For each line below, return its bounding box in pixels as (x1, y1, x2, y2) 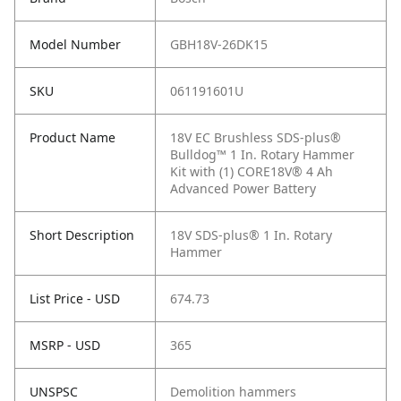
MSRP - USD (30, 337, 100, 354)
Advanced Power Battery (170, 180, 316, 198)
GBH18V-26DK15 (170, 36, 268, 54)
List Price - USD (30, 290, 120, 308)
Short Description (30, 226, 134, 244)
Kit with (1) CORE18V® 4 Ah (170, 163, 333, 181)
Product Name (30, 129, 115, 147)
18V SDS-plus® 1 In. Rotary (170, 226, 332, 244)
